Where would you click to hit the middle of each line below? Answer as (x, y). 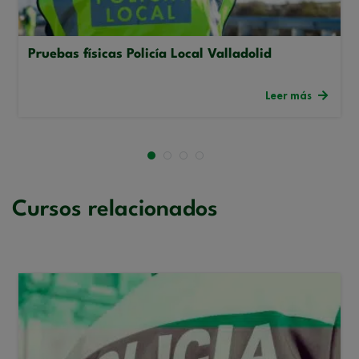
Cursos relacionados (115, 210)
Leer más (288, 95)
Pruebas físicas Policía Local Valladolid (150, 54)
